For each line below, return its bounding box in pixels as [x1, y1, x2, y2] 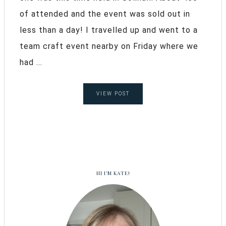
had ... [20, 57, 42, 67]
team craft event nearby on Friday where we [20, 41, 198, 51]
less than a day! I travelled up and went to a [20, 25, 198, 35]
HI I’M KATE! [96, 169, 130, 177]
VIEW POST [96, 90, 130, 96]
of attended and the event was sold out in [20, 9, 190, 19]
